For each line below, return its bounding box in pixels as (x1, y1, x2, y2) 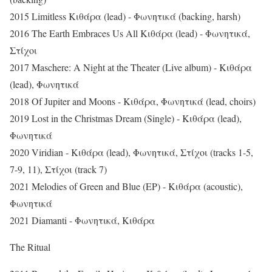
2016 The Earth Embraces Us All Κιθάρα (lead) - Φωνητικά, (10, 27, 250, 40)
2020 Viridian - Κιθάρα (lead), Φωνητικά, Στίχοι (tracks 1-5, (10, 146, 253, 159)
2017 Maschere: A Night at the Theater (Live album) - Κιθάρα (10, 61, 252, 74)
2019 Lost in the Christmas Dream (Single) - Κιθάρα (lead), (10, 112, 242, 125)
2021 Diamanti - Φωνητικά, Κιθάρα (10, 214, 155, 227)
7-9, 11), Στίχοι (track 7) (10, 163, 107, 176)
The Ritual (10, 240, 50, 254)
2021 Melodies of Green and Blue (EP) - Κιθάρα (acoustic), (10, 180, 243, 193)
